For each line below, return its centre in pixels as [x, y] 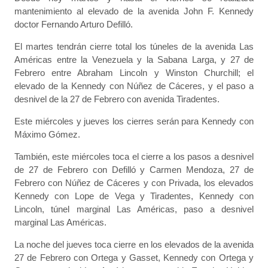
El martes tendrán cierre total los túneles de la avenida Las [134, 46]
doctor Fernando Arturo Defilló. [74, 24]
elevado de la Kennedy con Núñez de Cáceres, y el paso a [134, 86]
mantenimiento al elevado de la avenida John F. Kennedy [134, 11]
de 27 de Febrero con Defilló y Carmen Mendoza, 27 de [134, 170]
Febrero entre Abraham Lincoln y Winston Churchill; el [134, 73]
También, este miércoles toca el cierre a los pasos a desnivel [134, 156]
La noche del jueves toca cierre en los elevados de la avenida [134, 244]
